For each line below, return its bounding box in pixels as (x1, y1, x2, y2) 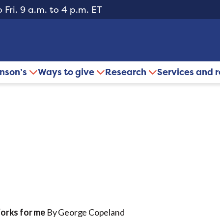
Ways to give (38, 66, 96, 79)
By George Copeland (45, 207, 125, 218)
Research (105, 66, 148, 79)
